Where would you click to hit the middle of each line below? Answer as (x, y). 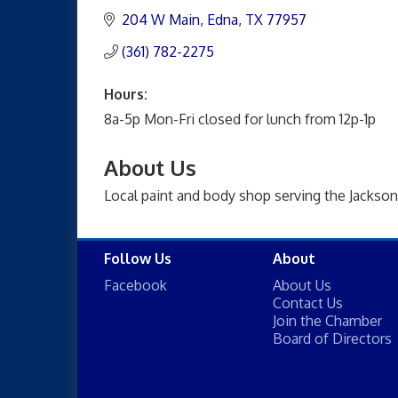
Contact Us (308, 302)
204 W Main (161, 19)
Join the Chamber (327, 320)
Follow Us (138, 258)
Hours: (126, 94)
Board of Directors (332, 338)
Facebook (135, 285)
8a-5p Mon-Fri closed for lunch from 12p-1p (240, 119)
